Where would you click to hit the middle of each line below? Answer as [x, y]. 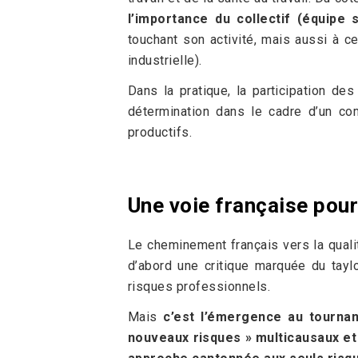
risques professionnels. [199, 286]
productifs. [160, 132]
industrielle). [165, 60]
